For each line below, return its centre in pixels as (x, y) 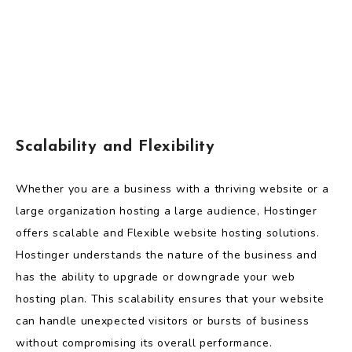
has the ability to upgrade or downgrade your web (156, 277)
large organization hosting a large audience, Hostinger (167, 211)
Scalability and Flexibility (115, 147)
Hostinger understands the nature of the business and (167, 255)
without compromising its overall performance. (144, 343)
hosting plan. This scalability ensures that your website (170, 299)
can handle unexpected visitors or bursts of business (163, 321)
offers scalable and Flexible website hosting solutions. (168, 233)
